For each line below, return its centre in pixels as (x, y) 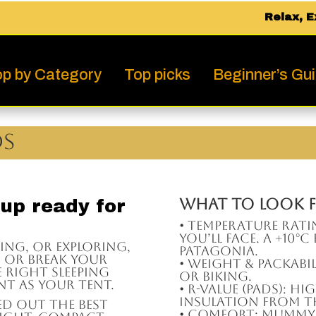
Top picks (158, 75)
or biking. (215, 276)
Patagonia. (218, 251)
